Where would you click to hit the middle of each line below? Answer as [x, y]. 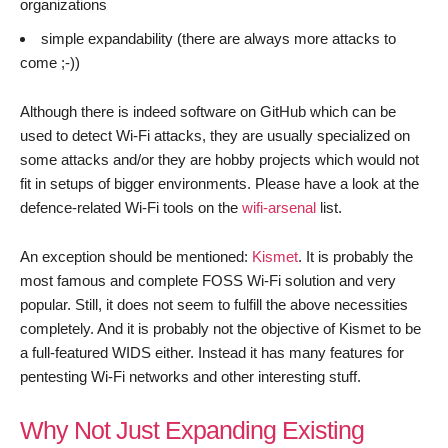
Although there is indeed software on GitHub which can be [208, 112]
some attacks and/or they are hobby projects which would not [219, 160]
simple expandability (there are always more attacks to [218, 39]
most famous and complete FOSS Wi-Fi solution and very [208, 281]
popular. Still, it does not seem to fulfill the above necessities [214, 305]
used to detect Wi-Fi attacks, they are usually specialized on [215, 136]
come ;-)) [50, 63]
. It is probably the [355, 257]
